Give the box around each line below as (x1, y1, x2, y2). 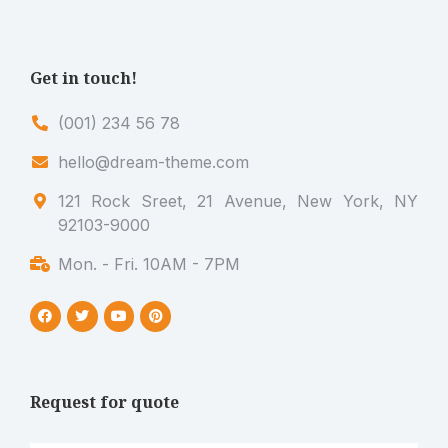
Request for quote (30, 390, 179, 413)
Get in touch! (30, 67, 137, 89)
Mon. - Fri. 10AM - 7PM (58, 254, 240, 274)
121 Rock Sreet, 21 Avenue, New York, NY (58, 191, 418, 211)
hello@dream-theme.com (58, 152, 249, 172)
